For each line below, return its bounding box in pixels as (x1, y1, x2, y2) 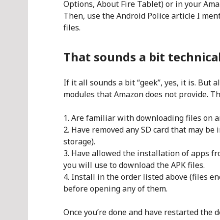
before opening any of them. (63, 183, 167, 194)
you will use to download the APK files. (63, 160, 205, 170)
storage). (63, 136, 95, 147)
